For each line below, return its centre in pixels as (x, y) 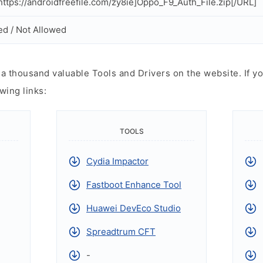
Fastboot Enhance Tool (134, 185)
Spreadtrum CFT (121, 232)
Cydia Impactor (117, 161)
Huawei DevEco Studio (134, 208)
